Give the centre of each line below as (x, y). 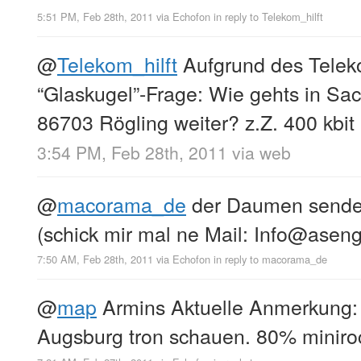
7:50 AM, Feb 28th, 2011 (95, 259)
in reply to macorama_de (270, 259)
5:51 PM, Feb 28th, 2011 (95, 17)
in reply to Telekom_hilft (268, 17)
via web (261, 153)
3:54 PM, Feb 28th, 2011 (132, 153)
